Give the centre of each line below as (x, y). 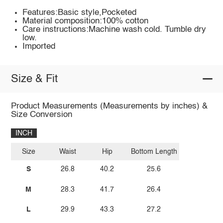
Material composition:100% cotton (86, 21)
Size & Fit (34, 79)
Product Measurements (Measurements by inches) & (109, 107)
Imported (39, 47)
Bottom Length (154, 152)
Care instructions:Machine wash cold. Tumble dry (114, 30)
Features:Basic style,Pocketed (80, 13)
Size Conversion (41, 115)
